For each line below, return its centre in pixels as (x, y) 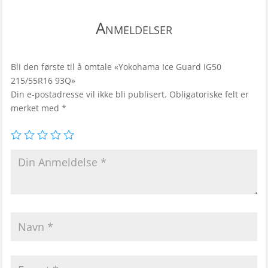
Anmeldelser (134, 28)
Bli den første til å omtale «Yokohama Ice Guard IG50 (116, 67)
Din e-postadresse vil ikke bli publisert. (89, 95)
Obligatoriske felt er (209, 95)
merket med (36, 108)
